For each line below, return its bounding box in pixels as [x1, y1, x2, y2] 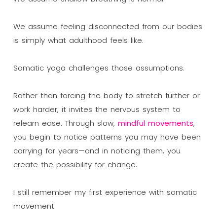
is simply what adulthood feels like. [13, 35, 144, 45]
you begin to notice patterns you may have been [13, 131, 201, 142]
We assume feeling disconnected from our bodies [13, 21, 202, 32]
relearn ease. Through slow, [13, 117, 118, 128]
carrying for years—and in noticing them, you [13, 145, 181, 156]
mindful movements [117, 117, 193, 128]
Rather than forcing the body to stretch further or [13, 90, 200, 101]
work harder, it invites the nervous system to [13, 104, 181, 114]
